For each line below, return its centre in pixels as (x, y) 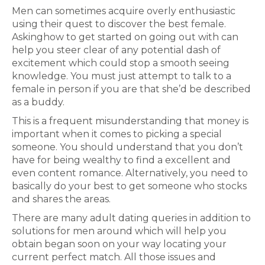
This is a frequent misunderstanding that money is (130, 121)
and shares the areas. (61, 199)
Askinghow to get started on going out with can (125, 37)
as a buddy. (38, 102)
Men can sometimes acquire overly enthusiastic (124, 11)
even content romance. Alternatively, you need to (130, 173)
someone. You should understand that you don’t (127, 147)
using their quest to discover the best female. (119, 24)
